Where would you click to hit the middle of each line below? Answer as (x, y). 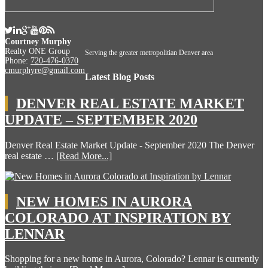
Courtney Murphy (38, 42)
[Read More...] (84, 156)
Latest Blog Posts (120, 77)
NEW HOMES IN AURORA (104, 201)
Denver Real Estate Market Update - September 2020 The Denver (130, 145)
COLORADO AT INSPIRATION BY (118, 217)
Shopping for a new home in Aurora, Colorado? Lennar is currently (132, 259)
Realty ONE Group (37, 51)
